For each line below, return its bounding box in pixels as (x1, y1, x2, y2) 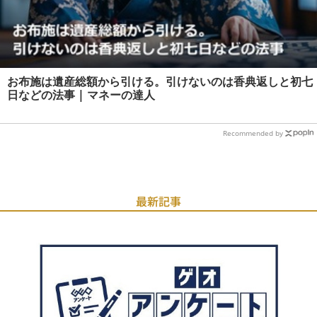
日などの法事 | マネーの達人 (7, 86, 155, 103)
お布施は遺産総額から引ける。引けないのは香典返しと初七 (7, 73, 313, 89)
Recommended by (223, 127, 283, 138)
